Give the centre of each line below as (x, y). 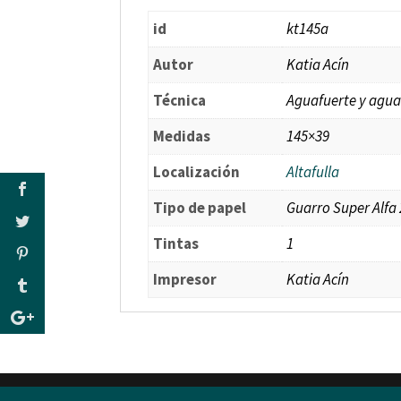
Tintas (176, 243)
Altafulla (313, 171)
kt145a (308, 28)
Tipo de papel (200, 207)
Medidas (182, 136)
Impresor (185, 279)
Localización (197, 171)
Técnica (180, 100)
